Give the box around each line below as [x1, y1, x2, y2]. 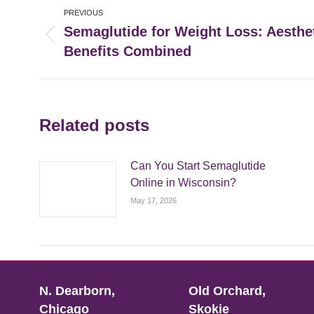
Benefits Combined [64, 43, 191, 60]
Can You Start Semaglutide [130, 160, 266, 172]
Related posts [39, 116, 149, 135]
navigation [39, 16, 143, 40]
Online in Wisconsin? [130, 177, 236, 189]
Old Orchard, [188, 284, 266, 299]
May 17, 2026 [130, 196, 177, 205]
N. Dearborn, [39, 284, 115, 299]
